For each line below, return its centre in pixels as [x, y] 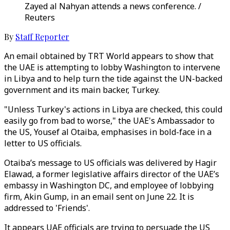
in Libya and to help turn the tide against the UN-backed [113, 79]
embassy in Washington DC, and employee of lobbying [109, 185]
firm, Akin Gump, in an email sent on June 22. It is [99, 197]
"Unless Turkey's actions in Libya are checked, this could [113, 109]
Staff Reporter [42, 37]
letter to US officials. [43, 143]
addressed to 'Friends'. [47, 208]
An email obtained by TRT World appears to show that [109, 56]
